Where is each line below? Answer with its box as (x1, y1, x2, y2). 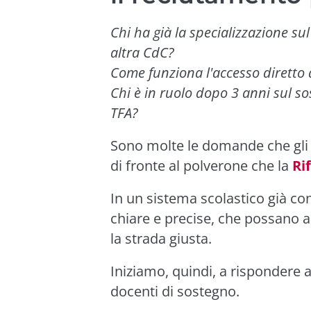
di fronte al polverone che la (110, 155, 292, 175)
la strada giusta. (110, 228, 212, 248)
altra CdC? (110, 42, 174, 62)
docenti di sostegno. (110, 281, 239, 301)
